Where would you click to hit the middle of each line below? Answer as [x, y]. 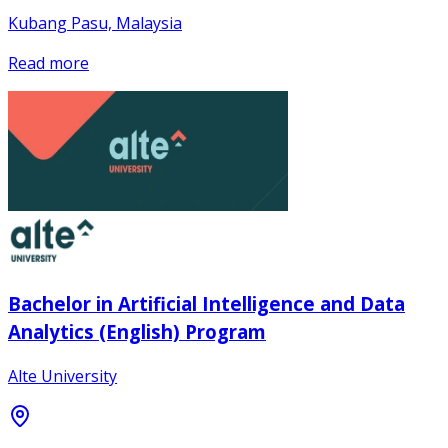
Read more [48, 63]
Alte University [62, 376]
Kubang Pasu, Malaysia [95, 23]
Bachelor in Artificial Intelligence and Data [206, 303]
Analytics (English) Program [137, 331]
